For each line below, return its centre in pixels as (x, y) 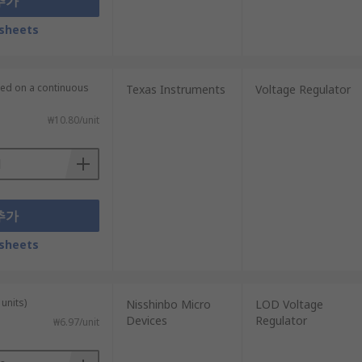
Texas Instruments (175, 89)
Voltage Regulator (303, 89)
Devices (146, 320)
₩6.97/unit (76, 322)
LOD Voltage (289, 304)
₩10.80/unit (73, 120)
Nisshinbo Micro (168, 304)
